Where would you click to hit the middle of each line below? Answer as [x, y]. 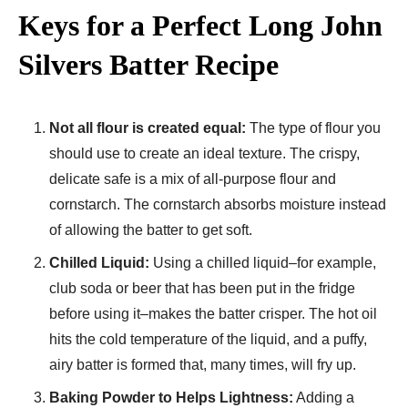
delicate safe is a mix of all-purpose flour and [193, 179]
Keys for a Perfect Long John [200, 26]
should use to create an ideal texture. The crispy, [204, 154]
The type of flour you [315, 128]
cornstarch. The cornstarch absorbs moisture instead [218, 205]
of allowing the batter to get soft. [151, 230]
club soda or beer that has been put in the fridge [202, 289]
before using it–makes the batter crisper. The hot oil [213, 314]
